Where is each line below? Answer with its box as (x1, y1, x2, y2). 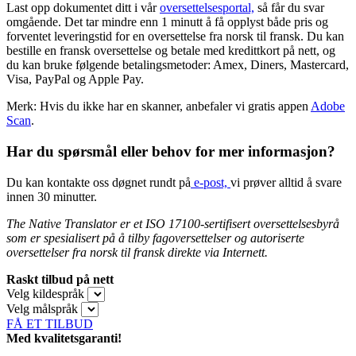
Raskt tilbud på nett (6, 272, 114, 286)
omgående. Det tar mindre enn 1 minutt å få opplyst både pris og (6, 15, 328, 29)
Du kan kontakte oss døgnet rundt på (6, 175, 191, 189)
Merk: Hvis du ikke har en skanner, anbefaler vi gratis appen (6, 99, 311, 114)
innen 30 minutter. (6, 189, 97, 203)
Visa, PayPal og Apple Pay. (6, 72, 144, 87)
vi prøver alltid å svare (230, 175, 342, 189)
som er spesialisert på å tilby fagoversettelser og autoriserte (6, 230, 304, 245)
